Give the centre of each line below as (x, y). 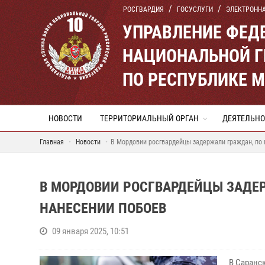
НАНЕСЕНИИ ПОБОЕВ (103, 208)
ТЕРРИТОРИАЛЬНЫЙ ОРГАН (149, 118)
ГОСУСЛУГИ (195, 9)
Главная (52, 142)
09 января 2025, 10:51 (91, 231)
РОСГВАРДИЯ (143, 9)
